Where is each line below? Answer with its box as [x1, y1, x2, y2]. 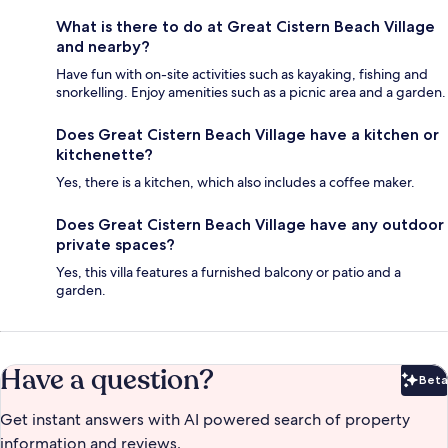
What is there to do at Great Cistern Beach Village [56, 17, 435, 37]
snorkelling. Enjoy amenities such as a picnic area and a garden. [56, 83, 446, 102]
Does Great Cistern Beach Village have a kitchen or [56, 125, 439, 145]
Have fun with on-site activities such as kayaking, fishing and [56, 65, 428, 84]
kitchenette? [56, 145, 153, 165]
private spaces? [56, 235, 175, 255]
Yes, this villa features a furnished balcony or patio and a [56, 263, 401, 282]
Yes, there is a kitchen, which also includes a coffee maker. [56, 173, 415, 192]
